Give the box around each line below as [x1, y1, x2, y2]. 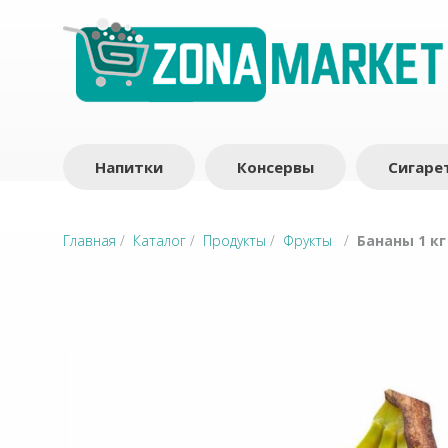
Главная [63, 231, 116, 250]
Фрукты [283, 231, 332, 250]
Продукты [203, 231, 266, 250]
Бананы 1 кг [357, 231, 446, 250]
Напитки [95, 157, 163, 177]
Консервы [237, 157, 314, 177]
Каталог [133, 231, 186, 250]
